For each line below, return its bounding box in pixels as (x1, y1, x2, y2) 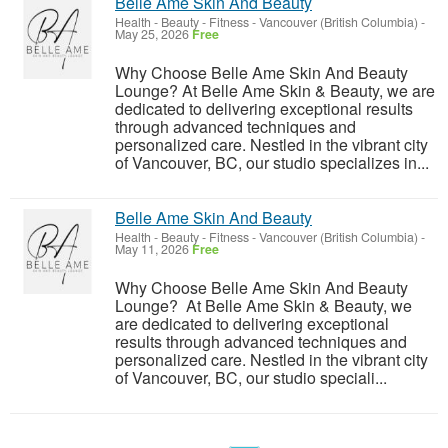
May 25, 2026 (115, 25, 192, 43)
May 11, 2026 (115, 240, 192, 258)
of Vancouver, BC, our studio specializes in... (115, 151, 429, 174)
